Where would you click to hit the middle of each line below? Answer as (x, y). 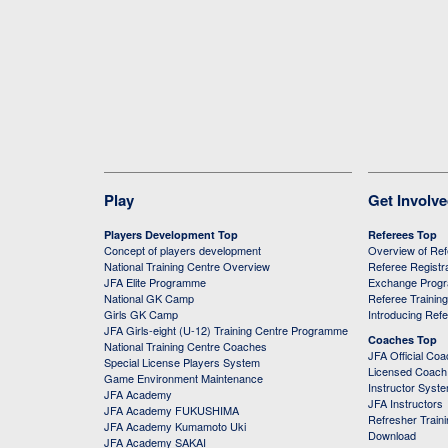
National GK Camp (149, 298)
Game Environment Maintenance (183, 378)
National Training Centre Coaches (185, 346)
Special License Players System (182, 362)
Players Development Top (171, 234)
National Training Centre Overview (187, 266)
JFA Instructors (405, 403)
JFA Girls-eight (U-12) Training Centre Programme (226, 330)
